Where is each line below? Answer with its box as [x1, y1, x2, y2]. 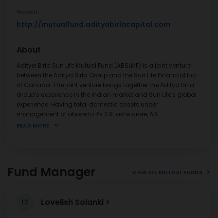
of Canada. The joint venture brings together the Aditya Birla [17, 81, 194, 89]
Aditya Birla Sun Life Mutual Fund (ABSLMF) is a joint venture [17, 61, 191, 70]
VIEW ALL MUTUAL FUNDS [132, 168, 202, 176]
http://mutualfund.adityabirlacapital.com [17, 19, 170, 29]
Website [17, 8, 39, 16]
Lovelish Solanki [41, 196, 104, 208]
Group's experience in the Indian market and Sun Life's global [17, 91, 197, 99]
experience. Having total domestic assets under [17, 100, 158, 109]
